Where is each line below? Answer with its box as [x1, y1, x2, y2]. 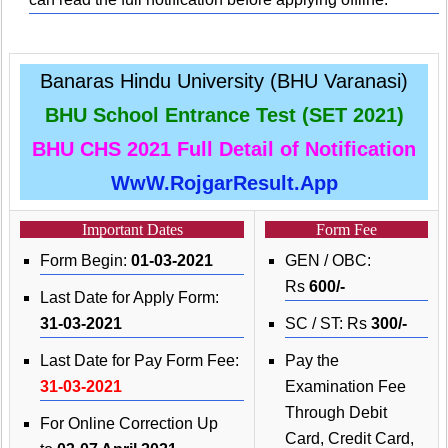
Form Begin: [40, 251, 131, 269]
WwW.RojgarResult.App [110, 171, 338, 194]
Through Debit [285, 403, 387, 421]
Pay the [285, 351, 339, 369]
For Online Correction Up [40, 414, 218, 432]
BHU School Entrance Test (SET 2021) [44, 103, 404, 126]
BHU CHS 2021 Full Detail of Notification [32, 137, 416, 160]
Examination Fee [285, 377, 406, 395]
